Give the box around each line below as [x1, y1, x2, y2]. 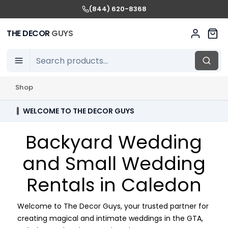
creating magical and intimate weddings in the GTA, [17, 213, 203, 223]
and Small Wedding [22, 151, 206, 177]
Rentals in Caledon [26, 172, 202, 198]
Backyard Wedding [25, 129, 203, 155]
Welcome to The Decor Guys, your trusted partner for [17, 201, 209, 211]
